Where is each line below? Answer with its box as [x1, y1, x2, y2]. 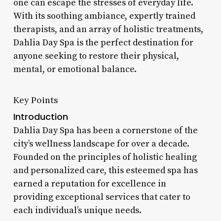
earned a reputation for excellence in [13, 178, 166, 189]
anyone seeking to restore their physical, [13, 50, 179, 62]
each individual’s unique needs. [13, 204, 142, 216]
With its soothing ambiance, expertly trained [13, 10, 195, 22]
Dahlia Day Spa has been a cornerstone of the [13, 124, 198, 136]
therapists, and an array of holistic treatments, [13, 23, 203, 35]
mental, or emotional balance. [13, 63, 137, 75]
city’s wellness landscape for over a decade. [13, 138, 189, 149]
